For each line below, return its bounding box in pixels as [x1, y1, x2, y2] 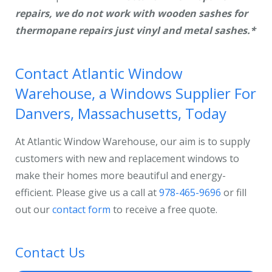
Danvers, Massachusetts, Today [15, 103, 226, 123]
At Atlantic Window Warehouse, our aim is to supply [15, 135, 250, 148]
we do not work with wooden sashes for [55, 7, 248, 20]
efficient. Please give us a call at [15, 186, 159, 199]
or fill [221, 186, 246, 199]
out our [15, 203, 52, 216]
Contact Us [15, 243, 85, 261]
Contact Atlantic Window [15, 63, 183, 83]
